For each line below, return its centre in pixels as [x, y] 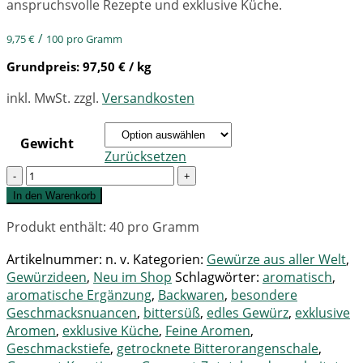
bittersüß [172, 313]
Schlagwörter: [219, 278]
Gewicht [47, 144]
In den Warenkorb [54, 196]
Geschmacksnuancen [72, 313]
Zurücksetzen [145, 157]
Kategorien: [170, 260]
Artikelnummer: [56, 260]
